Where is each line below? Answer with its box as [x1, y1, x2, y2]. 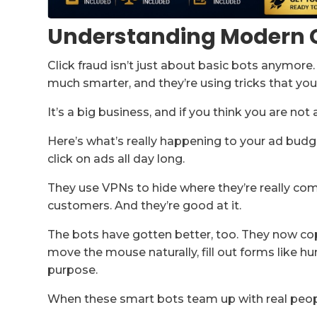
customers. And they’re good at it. [47, 199, 242, 213]
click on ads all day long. [47, 152, 185, 166]
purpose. [47, 263, 98, 277]
